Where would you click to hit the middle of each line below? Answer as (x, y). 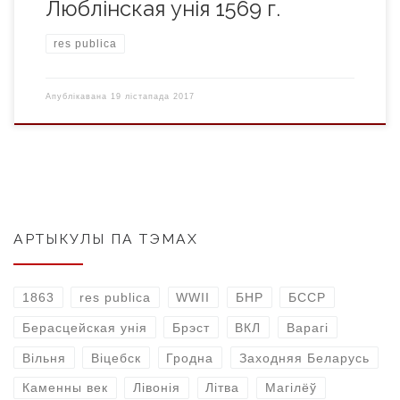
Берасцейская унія (84, 327)
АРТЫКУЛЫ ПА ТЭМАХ (106, 238)
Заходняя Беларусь (304, 358)
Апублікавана (78, 96)
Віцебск (117, 358)
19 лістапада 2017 (152, 96)
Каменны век (65, 388)
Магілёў (291, 388)
